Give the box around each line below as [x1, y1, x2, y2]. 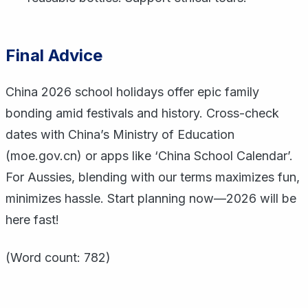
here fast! [5, 212, 59, 227]
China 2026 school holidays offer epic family [5, 85, 259, 99]
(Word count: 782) [5, 250, 111, 265]
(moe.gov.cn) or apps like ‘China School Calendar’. [5, 148, 293, 163]
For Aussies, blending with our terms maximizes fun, [5, 170, 300, 184]
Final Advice [5, 45, 102, 65]
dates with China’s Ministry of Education [5, 127, 234, 142]
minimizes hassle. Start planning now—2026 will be [5, 191, 296, 206]
